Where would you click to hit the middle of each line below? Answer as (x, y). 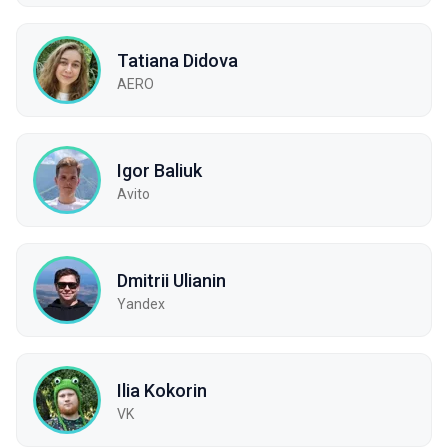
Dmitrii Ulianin (171, 280)
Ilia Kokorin (162, 390)
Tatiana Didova (177, 60)
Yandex (141, 303)
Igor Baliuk (159, 170)
